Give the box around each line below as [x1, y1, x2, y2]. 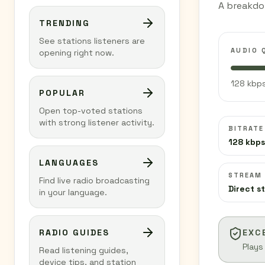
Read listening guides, [39, 245, 128, 256]
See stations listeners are [39, 35, 145, 46]
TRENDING [39, 18, 90, 28]
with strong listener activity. [39, 117, 154, 128]
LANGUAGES [39, 157, 99, 168]
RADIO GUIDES [39, 227, 109, 238]
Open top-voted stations [39, 105, 143, 116]
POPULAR [39, 88, 85, 98]
